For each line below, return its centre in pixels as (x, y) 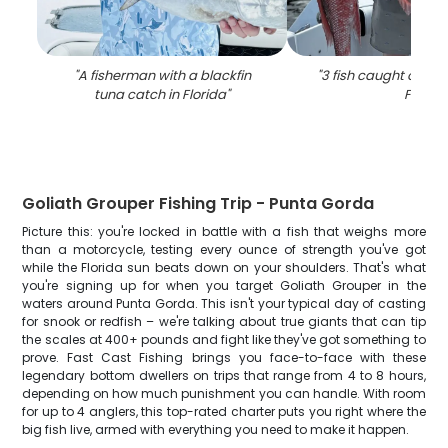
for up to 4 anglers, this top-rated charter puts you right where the (224, 411)
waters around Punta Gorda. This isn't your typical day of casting (224, 303)
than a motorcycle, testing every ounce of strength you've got (224, 249)
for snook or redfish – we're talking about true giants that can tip (224, 321)
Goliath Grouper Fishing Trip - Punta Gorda (198, 203)
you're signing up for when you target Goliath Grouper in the (224, 285)
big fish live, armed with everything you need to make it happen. (216, 429)
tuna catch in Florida (160, 94)
